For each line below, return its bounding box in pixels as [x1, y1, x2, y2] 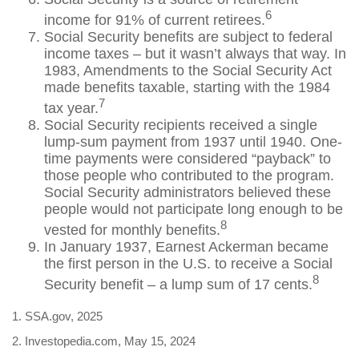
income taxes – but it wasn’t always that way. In [44, 46, 346, 62]
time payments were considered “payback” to [44, 151, 331, 167]
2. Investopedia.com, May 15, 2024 [12, 334, 196, 348]
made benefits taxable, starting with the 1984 [44, 79, 330, 95]
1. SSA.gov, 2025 [12, 309, 103, 323]
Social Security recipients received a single [44, 117, 317, 133]
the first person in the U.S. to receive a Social [44, 256, 333, 272]
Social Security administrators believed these [44, 184, 331, 200]
